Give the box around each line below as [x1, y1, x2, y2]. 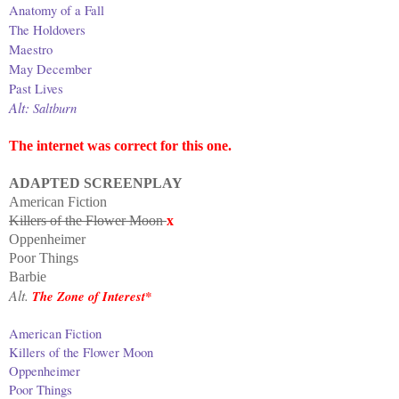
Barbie [9, 268, 46, 284]
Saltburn [33, 98, 77, 117]
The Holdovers [9, 20, 85, 38]
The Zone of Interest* [32, 286, 151, 305]
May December [9, 60, 92, 77]
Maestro [9, 40, 53, 58]
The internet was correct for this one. [9, 137, 232, 153]
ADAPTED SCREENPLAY [9, 175, 183, 191]
